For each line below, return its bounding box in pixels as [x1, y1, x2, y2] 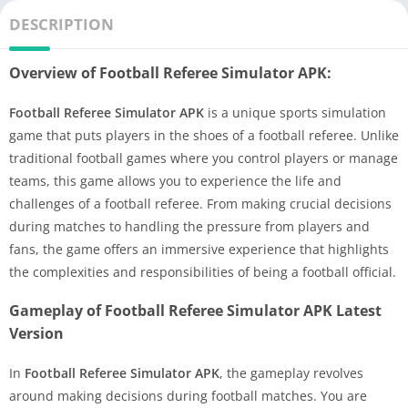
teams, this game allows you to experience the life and [9, 172, 342, 190]
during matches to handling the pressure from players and [9, 218, 370, 236]
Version [9, 323, 64, 344]
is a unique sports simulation [204, 104, 386, 122]
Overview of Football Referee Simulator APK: [9, 63, 331, 84]
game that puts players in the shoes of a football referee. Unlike [9, 127, 399, 145]
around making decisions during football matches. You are [9, 387, 367, 405]
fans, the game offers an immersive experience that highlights [9, 240, 389, 259]
